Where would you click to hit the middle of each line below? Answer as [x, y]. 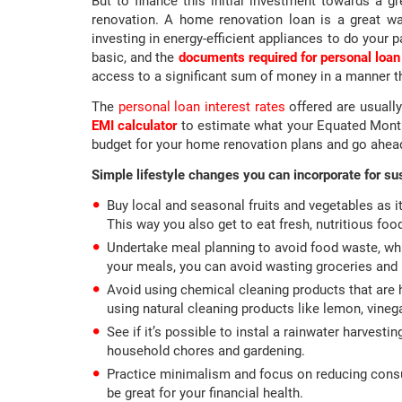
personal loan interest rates [201, 107]
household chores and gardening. [206, 351]
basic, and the [135, 58]
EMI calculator [135, 126]
